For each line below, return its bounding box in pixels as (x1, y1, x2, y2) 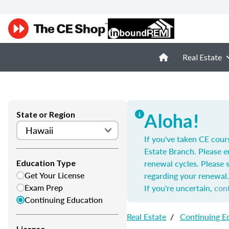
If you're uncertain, (144, 182, 214, 194)
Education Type (16, 158, 76, 168)
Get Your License (25, 169, 84, 181)
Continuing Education (25, 194, 103, 205)
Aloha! (144, 109, 199, 132)
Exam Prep (25, 181, 63, 193)
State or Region (16, 109, 75, 119)
